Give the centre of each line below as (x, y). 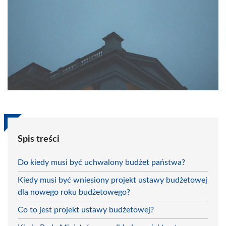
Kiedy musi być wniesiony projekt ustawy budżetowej (112, 180)
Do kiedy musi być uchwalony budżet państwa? (101, 162)
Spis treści (39, 139)
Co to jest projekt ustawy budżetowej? (86, 210)
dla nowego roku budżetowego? (74, 192)
